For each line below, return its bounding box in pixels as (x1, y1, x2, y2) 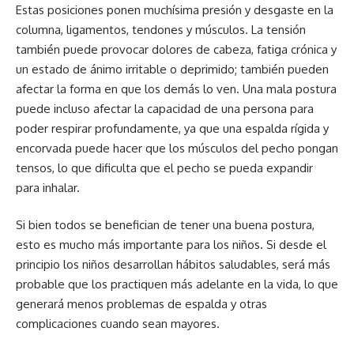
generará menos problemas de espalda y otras (16, 296, 267, 312)
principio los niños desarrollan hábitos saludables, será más (16, 257, 330, 273)
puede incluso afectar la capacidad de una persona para (16, 100, 314, 116)
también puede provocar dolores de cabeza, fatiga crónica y (16, 41, 337, 57)
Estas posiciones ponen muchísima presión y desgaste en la (16, 2, 333, 17)
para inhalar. (16, 179, 80, 195)
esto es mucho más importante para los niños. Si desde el (16, 237, 326, 253)
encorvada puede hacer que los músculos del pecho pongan (16, 140, 338, 156)
